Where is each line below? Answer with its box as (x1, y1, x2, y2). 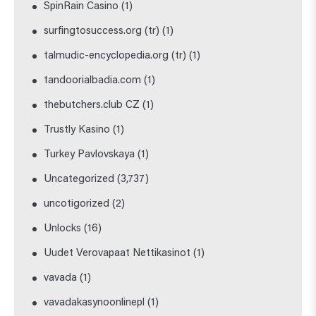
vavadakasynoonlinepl (44, 297, 145, 308)
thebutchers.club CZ (44, 99, 140, 111)
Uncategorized (44, 174, 115, 185)
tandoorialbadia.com (44, 75, 142, 86)
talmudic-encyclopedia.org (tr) (44, 50, 187, 61)
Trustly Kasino (44, 124, 111, 135)
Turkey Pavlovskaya (44, 149, 135, 160)
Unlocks (44, 223, 82, 234)
